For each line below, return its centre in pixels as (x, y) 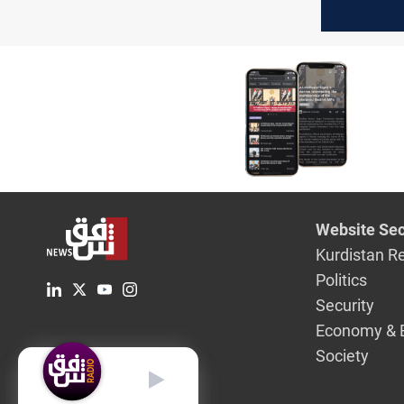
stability (363, 19)
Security (345, 305)
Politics (342, 280)
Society (343, 355)
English (82, 371)
